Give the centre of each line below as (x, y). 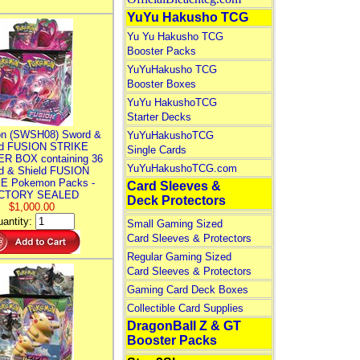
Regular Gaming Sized (179, 257)
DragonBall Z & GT (184, 326)
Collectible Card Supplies (185, 308)
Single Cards (156, 150)
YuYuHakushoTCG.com (182, 168)
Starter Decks (159, 117)
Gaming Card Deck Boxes (187, 290)
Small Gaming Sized (174, 224)
